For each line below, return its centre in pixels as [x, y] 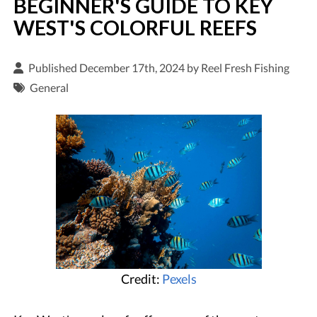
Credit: [141, 278]
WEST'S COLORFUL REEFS [136, 27]
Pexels [179, 278]
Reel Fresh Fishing [246, 67]
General [50, 87]
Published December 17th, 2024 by [115, 67]
